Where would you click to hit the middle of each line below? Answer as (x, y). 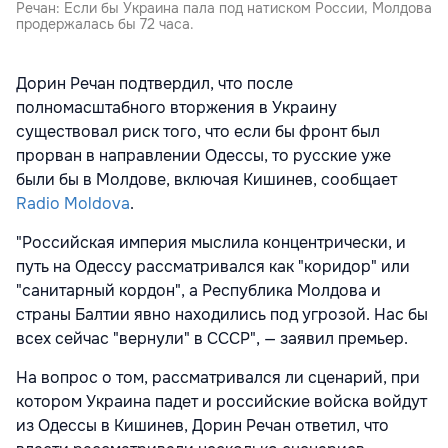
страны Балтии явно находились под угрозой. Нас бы (222, 315)
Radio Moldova (73, 204)
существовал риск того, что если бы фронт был (198, 132)
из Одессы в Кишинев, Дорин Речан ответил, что (202, 426)
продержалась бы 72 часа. (105, 24)
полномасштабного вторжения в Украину (176, 108)
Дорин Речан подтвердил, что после (154, 84)
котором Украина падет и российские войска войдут (221, 402)
